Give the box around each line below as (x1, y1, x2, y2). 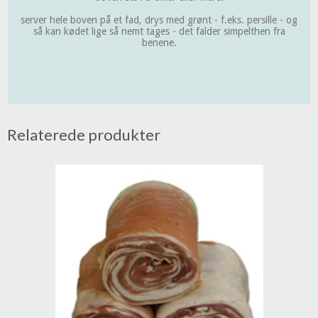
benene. (141, 36, 177, 48)
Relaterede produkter (7, 124, 160, 144)
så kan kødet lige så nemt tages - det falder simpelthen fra (33, 25, 285, 37)
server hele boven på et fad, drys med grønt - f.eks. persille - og (21, 13, 297, 26)
